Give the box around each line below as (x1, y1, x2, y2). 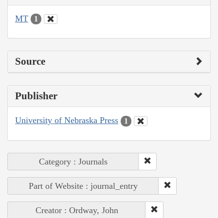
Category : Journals (39, 156, 108, 166)
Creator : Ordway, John (35, 205, 118, 215)
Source (15, 55, 45, 68)
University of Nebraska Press (15, 115, 118, 126)
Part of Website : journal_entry (29, 181, 138, 191)
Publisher (15, 90, 57, 102)
